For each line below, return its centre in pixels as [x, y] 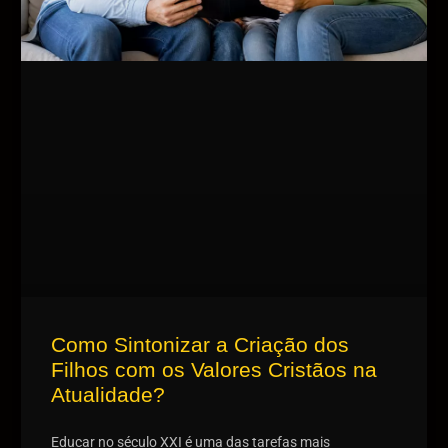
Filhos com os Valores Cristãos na [213, 369]
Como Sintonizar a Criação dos [199, 344]
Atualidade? [107, 394]
